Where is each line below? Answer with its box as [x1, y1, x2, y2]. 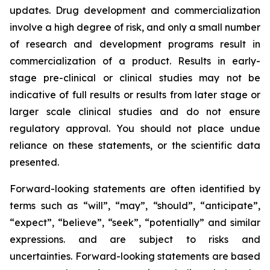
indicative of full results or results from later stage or [10, 89, 260, 101]
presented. [10, 156, 59, 168]
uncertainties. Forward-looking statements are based [10, 250, 260, 262]
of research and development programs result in [10, 38, 260, 50]
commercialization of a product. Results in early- [10, 55, 260, 67]
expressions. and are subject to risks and [10, 233, 260, 245]
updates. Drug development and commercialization [10, 4, 260, 16]
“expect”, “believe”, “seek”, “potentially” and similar [10, 216, 260, 228]
